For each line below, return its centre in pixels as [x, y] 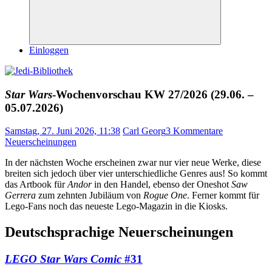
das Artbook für [36, 185]
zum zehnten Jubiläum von [90, 195]
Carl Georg [144, 131]
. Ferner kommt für [223, 195]
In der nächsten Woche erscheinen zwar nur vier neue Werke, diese [133, 163]
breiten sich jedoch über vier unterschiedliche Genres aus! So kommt [136, 174]
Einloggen [49, 50]
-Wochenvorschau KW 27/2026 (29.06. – [153, 94]
